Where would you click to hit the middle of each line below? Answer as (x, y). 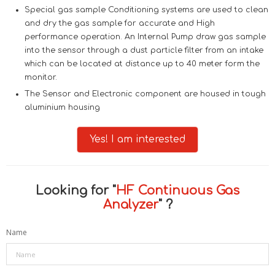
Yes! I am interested (137, 139)
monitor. (41, 77)
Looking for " (76, 191)
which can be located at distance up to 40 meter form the (142, 64)
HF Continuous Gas (178, 191)
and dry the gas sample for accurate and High (120, 23)
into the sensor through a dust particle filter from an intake (144, 50)
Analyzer (130, 205)
